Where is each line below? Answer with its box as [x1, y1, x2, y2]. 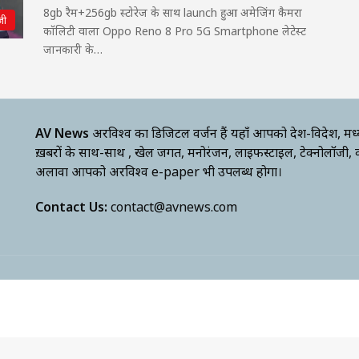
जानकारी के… [43, 42, 103, 57]
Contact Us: [35, 198, 108, 216]
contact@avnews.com [111, 198, 238, 216]
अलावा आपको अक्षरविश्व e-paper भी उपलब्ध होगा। [35, 163, 283, 180]
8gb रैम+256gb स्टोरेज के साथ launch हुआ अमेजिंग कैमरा [43, 5, 302, 20]
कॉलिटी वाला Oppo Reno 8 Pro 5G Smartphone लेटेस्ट [43, 23, 306, 38]
